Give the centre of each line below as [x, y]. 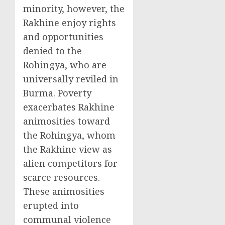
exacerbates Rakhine [69, 107]
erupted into [51, 205]
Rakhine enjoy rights [70, 23]
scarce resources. [62, 177]
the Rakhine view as [68, 149]
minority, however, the [74, 9]
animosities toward [67, 121]
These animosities [64, 191]
